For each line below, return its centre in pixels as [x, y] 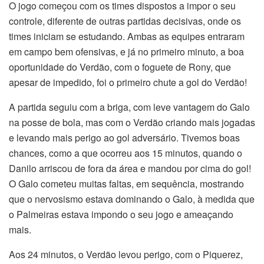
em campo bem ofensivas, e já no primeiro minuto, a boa [126, 51]
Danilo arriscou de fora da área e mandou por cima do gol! [130, 168]
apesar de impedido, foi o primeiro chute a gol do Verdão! [128, 82]
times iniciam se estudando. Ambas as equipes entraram [127, 36]
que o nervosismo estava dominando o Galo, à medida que [132, 199]
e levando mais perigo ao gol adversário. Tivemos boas [124, 137]
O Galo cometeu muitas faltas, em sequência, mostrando [126, 183]
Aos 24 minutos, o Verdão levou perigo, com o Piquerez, [126, 254]
